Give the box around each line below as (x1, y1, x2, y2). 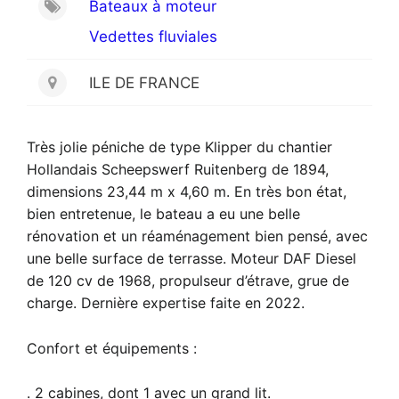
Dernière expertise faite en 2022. (81, 294, 305, 313)
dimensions (27, 183, 107, 201)
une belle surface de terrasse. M (27, 249, 243, 268)
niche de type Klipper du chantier (109, 138, 332, 157)
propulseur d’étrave (159, 272, 289, 290)
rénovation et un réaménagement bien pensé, (27, 227, 336, 246)
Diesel (315, 249, 356, 268)
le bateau (140, 205, 202, 224)
